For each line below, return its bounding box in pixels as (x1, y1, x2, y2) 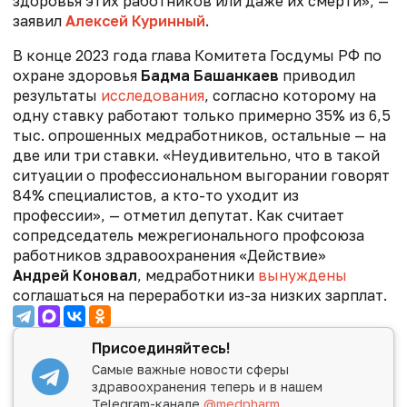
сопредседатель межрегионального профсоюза (13, 226, 364, 245)
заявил (13, 12, 65, 31)
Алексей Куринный (65, 12, 205, 31)
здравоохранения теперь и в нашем (92, 378, 323, 394)
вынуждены (258, 266, 347, 285)
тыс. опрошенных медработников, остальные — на (13, 126, 386, 145)
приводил (279, 66, 355, 85)
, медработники (137, 266, 258, 285)
